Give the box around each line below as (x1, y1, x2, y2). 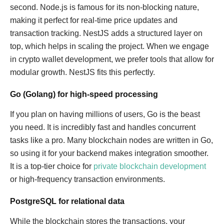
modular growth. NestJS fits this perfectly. (10, 68, 155, 76)
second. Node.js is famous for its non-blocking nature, (10, 3, 199, 11)
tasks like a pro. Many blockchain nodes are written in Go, (10, 136, 213, 144)
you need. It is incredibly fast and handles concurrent (10, 123, 195, 131)
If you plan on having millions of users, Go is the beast (10, 110, 200, 118)
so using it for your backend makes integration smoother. (10, 149, 208, 157)
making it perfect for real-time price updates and (10, 16, 177, 24)
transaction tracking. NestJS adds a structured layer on (10, 29, 202, 37)
